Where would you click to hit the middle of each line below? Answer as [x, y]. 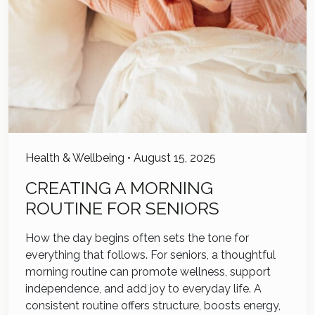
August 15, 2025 [175, 158]
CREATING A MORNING [119, 188]
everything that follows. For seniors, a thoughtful [150, 255]
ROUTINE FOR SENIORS [122, 209]
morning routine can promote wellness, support [148, 272]
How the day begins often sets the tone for [137, 238]
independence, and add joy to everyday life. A [143, 289]
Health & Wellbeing [75, 158]
